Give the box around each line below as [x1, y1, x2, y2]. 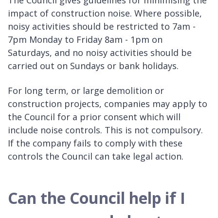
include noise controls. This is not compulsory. [8, 124, 203, 136]
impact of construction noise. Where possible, [8, 7, 202, 19]
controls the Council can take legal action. [8, 150, 183, 162]
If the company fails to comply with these [8, 137, 182, 149]
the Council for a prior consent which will [8, 110, 181, 123]
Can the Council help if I [8, 187, 185, 208]
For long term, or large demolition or [8, 84, 164, 96]
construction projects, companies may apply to [8, 97, 207, 109]
